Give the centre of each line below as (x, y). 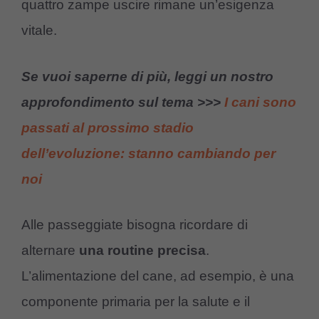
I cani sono (260, 102)
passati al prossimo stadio (108, 127)
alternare (50, 251)
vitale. (39, 31)
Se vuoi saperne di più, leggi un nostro (147, 76)
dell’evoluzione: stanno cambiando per (148, 153)
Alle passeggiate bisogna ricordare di (135, 225)
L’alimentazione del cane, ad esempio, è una (158, 276)
